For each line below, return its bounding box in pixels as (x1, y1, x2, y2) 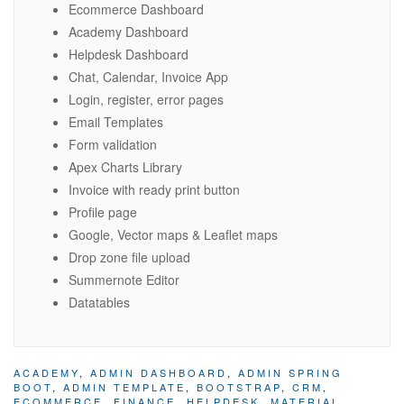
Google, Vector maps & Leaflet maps (69, 225, 278, 244)
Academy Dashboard (69, 23, 188, 41)
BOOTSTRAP (197, 380, 281, 395)
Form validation (69, 135, 157, 154)
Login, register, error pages (69, 90, 224, 109)
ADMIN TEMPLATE (63, 380, 186, 395)
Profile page (69, 203, 137, 222)
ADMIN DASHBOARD (90, 365, 227, 381)
